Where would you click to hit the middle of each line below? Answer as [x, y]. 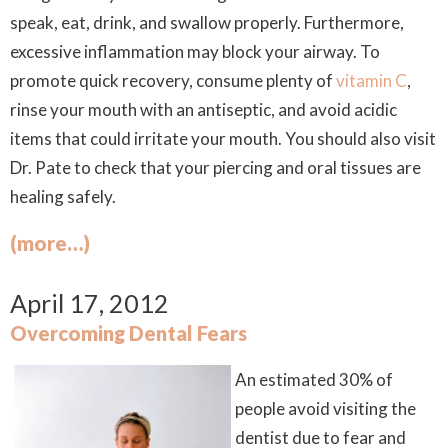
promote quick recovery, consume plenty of [173, 80]
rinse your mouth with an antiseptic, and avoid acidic [203, 109]
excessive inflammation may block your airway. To [195, 51]
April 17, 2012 [89, 303]
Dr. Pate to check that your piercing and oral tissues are [215, 167]
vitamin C [371, 80]
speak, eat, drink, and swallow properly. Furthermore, [207, 22]
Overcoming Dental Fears [128, 333]
